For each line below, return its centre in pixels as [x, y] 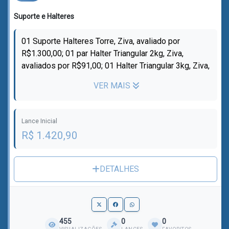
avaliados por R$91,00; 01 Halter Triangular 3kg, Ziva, [116, 66]
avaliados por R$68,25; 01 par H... [81, 78]
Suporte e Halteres [44, 16]
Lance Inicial [39, 121]
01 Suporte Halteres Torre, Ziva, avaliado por [101, 41]
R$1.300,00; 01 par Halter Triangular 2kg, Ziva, [102, 53]
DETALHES [119, 169]
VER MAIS [113, 86]
